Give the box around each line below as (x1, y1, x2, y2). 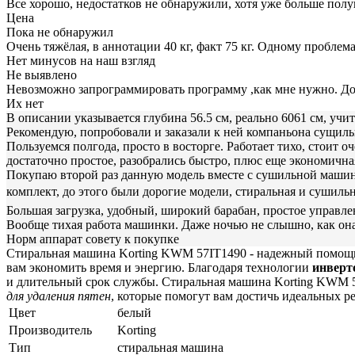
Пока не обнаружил (6, 25, 113, 39)
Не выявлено (6, 67, 77, 82)
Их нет (6, 96, 44, 110)
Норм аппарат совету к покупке (6, 231, 179, 246)
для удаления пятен (6, 288, 111, 303)
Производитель (9, 323, 92, 337)
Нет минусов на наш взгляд (6, 53, 155, 67)
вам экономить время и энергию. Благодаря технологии (6, 260, 312, 274)
